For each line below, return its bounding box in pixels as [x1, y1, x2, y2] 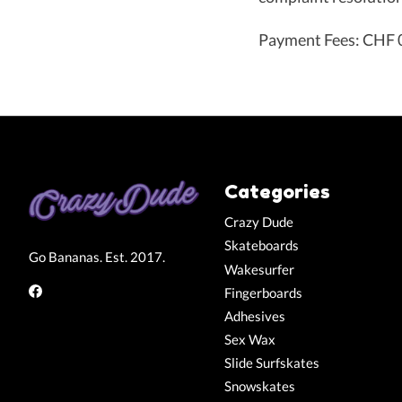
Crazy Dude [223, 214, 293, 231]
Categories [223, 179, 330, 203]
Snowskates [223, 379, 295, 395]
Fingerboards [223, 284, 302, 301]
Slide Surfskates [223, 355, 319, 371]
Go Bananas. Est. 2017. [29, 249, 165, 265]
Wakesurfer [223, 261, 294, 277]
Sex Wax [223, 331, 275, 347]
